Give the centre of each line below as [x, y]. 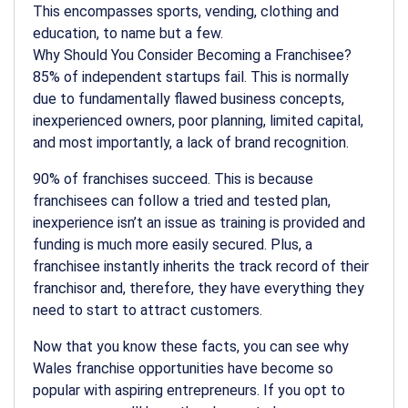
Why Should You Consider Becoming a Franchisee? [192, 55]
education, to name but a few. [128, 33]
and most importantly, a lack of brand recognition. [191, 142]
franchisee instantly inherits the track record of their [201, 266]
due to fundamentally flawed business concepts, [189, 98]
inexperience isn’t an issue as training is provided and [199, 222]
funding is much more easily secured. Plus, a [173, 244]
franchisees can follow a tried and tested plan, [182, 200]
